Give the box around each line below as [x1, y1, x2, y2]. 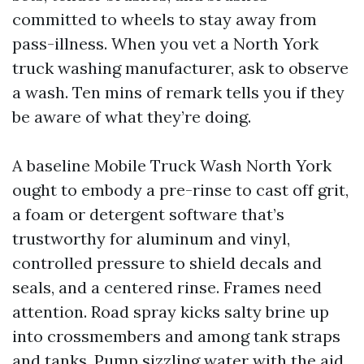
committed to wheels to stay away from [12, 9, 317, 30]
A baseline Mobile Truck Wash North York [12, 155, 331, 176]
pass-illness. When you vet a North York [12, 33, 318, 54]
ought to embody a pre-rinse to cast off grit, [12, 180, 349, 201]
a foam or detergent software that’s [12, 204, 284, 225]
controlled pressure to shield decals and [12, 253, 322, 274]
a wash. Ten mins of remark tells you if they [12, 82, 344, 103]
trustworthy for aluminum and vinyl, [12, 228, 290, 249]
